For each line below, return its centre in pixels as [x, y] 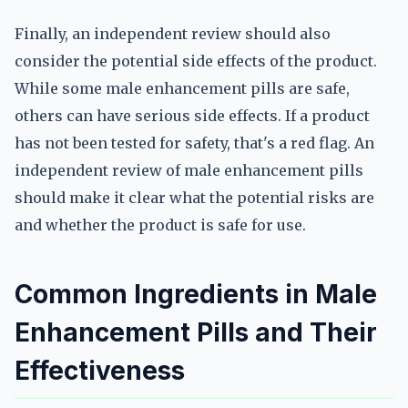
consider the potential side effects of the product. [196, 61]
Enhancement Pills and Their [196, 332]
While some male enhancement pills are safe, [182, 88]
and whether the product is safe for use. [160, 225]
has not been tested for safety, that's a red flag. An [194, 143]
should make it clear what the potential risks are [194, 198]
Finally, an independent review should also [173, 34]
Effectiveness [100, 371]
